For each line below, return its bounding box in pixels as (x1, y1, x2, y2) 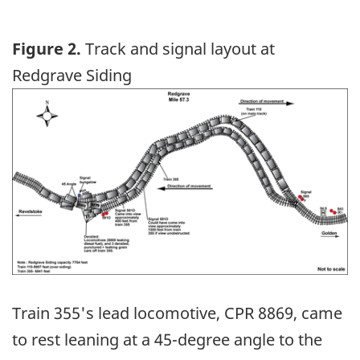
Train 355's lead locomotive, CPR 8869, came (12, 302, 342, 325)
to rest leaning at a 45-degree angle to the (12, 329, 322, 351)
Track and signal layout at (81, 38, 275, 60)
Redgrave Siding (12, 64, 132, 87)
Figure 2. (12, 38, 81, 60)
